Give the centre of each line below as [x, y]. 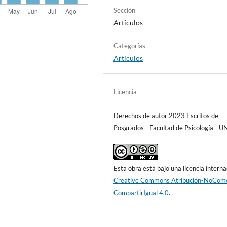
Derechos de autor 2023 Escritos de [166, 116]
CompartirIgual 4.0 [141, 193]
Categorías [130, 46]
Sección [125, 10]
